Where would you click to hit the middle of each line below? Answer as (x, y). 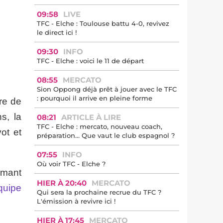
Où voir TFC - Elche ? (71, 164)
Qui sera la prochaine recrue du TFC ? (99, 192)
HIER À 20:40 (62, 183)
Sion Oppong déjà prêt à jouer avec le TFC (107, 89)
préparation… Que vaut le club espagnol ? (106, 135)
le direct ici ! (57, 32)
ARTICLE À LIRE (91, 117)
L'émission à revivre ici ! (76, 201)
